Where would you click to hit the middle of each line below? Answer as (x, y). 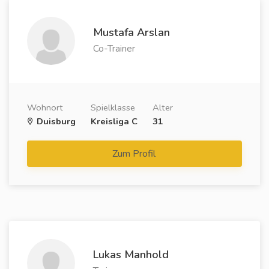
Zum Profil (135, 154)
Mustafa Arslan (131, 32)
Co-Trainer (114, 49)
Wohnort (45, 107)
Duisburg (55, 121)
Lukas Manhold (131, 255)
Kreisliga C (114, 121)
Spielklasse (113, 107)
